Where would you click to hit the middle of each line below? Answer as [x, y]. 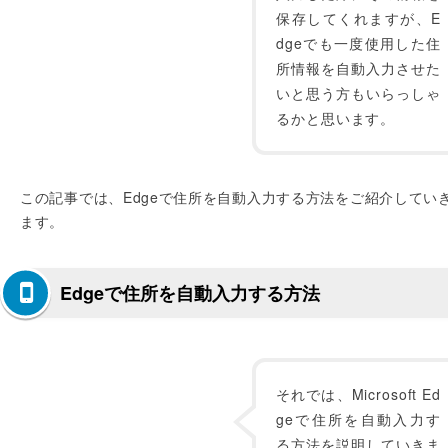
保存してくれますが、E [358, 18]
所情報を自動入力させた [358, 68]
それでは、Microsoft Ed [358, 394]
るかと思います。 [336, 118]
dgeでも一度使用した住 [358, 43]
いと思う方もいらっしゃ [358, 93]
